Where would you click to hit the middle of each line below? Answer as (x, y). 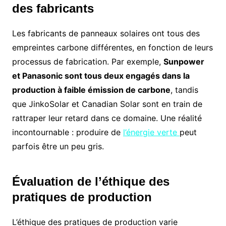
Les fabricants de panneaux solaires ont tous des (106, 34)
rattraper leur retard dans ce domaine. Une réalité (107, 118)
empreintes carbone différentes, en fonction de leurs (112, 48)
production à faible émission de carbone (91, 90)
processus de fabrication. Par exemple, (88, 62)
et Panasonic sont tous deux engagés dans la (101, 76)
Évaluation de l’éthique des (91, 182)
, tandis (184, 90)
